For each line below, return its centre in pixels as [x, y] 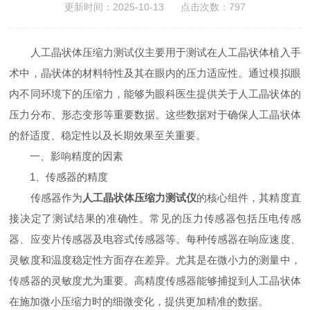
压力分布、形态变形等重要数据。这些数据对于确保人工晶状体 [155, 115]
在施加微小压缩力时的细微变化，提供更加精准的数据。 [139, 301]
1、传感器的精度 [59, 177]
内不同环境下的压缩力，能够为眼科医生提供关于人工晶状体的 [155, 94]
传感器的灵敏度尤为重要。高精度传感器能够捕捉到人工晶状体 [155, 281]
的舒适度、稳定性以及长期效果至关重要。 [108, 135]
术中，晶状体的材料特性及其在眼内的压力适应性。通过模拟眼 [155, 73]
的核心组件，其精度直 [249, 198]
